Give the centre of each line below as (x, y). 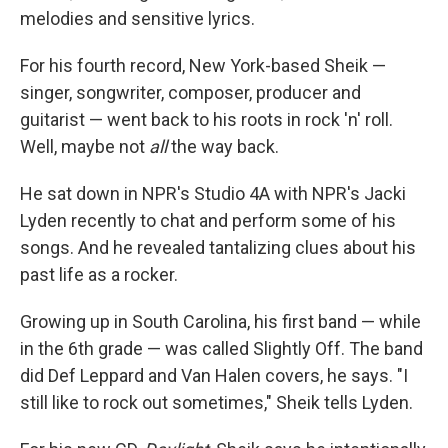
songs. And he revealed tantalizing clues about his (218, 248)
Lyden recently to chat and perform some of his (208, 221)
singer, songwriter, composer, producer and (190, 93)
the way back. (223, 147)
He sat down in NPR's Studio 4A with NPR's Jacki (213, 194)
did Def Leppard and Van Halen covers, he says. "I (214, 376)
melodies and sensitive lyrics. (137, 19)
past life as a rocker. (99, 275)
